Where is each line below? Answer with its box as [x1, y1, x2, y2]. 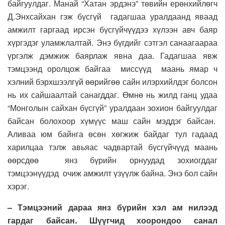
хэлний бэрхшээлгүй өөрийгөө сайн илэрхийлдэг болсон [8, 76, 217, 88]
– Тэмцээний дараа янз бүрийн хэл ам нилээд [8, 201, 217, 213]
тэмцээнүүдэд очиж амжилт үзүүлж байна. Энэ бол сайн [8, 167, 217, 179]
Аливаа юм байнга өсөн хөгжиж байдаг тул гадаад [8, 128, 217, 140]
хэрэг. [8, 180, 29, 192]
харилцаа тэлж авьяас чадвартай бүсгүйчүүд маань [8, 141, 217, 153]
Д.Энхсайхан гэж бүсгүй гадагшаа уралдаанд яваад [8, 11, 217, 23]
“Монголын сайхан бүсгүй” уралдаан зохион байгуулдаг [8, 102, 217, 114]
